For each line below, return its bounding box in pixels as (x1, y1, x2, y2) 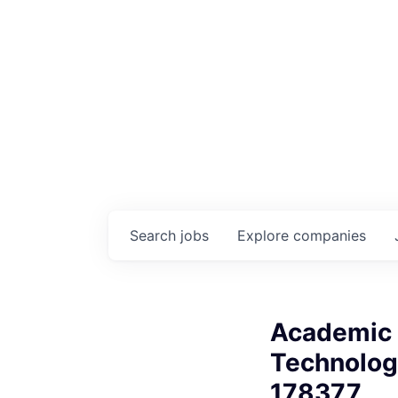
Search (130, 226, 180, 244)
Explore (237, 226, 293, 244)
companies (293, 226, 366, 244)
